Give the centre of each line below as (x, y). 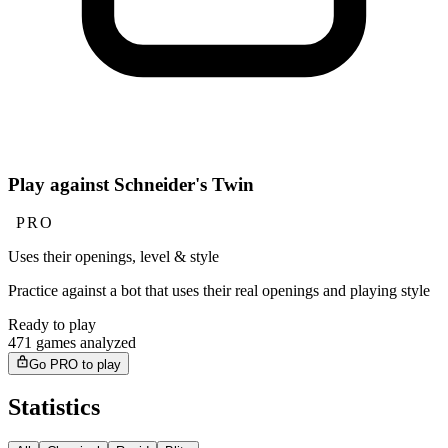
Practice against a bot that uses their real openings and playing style (219, 291)
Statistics (54, 407)
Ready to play (52, 325)
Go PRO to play (75, 364)
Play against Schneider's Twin (131, 184)
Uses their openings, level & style (113, 257)
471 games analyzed (72, 343)
